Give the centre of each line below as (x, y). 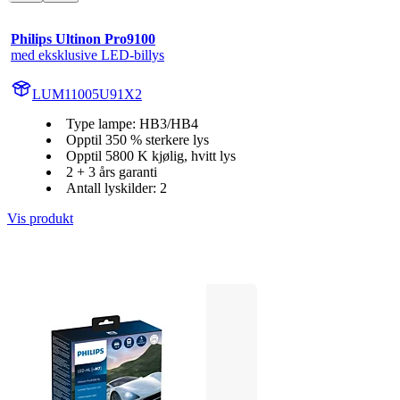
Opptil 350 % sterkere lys (137, 140)
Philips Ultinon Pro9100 (83, 39)
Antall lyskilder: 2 (117, 188)
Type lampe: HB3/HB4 (132, 124)
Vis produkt (40, 219)
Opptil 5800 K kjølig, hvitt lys (151, 156)
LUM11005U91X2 (87, 95)
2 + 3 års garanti (112, 172)
